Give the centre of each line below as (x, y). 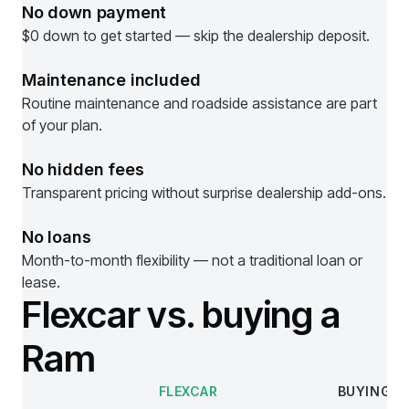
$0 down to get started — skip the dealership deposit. (196, 36)
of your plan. (62, 125)
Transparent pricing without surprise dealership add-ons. (204, 193)
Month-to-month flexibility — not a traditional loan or (192, 260)
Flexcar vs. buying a (181, 315)
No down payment (94, 12)
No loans (57, 237)
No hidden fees (83, 169)
